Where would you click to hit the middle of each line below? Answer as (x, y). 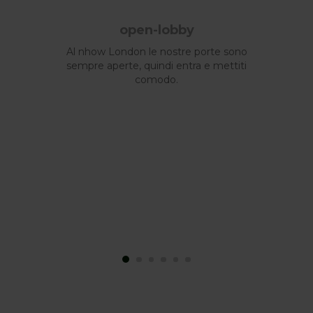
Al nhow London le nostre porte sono (156, 52)
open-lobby (156, 30)
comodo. (156, 80)
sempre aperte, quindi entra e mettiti (156, 66)
